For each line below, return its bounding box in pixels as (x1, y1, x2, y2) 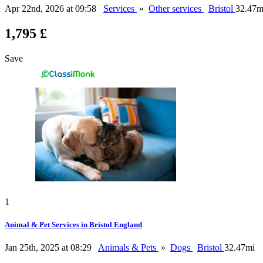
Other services (149, 4, 204, 14)
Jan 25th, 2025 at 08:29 (5, 242, 94, 253)
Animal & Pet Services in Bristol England (5, 220, 142, 230)
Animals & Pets (98, 242, 159, 253)
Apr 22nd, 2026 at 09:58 (5, 4, 99, 14)
